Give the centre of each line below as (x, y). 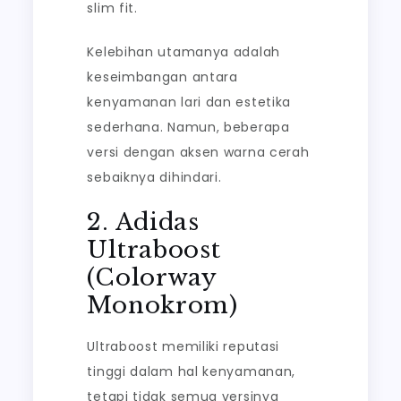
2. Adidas (143, 222)
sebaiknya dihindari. (154, 177)
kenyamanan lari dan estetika (189, 102)
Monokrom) (162, 305)
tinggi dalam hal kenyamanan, (192, 371)
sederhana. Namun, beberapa (188, 127)
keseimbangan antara (162, 77)
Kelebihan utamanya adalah (183, 52)
